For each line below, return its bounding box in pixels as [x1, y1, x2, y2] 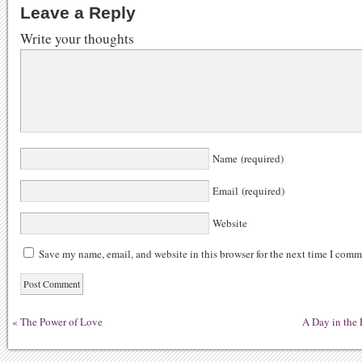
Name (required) [209, 151, 284, 166]
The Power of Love [20, 314, 103, 329]
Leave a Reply [20, 3, 136, 22]
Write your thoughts [20, 29, 134, 48]
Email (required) [209, 183, 284, 198]
